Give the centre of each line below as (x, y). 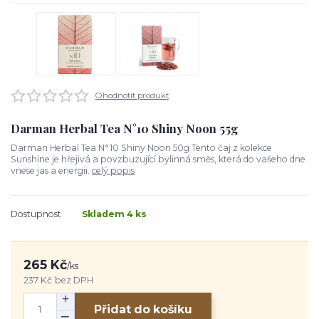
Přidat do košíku (143, 310)
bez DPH (74, 280)
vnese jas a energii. (51, 171)
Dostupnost (36, 214)
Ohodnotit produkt (132, 95)
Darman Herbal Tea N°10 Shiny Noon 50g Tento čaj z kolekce (141, 148)
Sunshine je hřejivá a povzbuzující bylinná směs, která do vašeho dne (158, 159)
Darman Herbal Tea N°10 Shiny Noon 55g (124, 129)
